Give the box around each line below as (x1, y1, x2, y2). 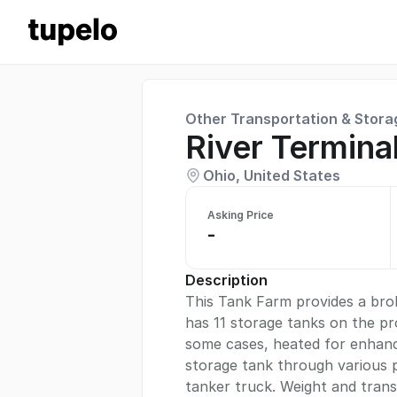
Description (185, 271, 268, 289)
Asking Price (207, 208, 274, 222)
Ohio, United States (203, 167, 340, 184)
